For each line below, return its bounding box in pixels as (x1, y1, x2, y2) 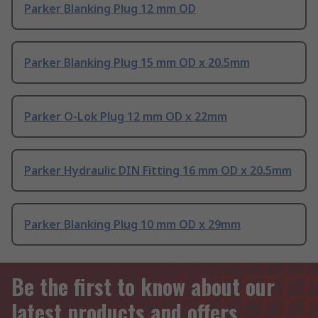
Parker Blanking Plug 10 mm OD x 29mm (24, 216, 241, 233)
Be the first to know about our (11, 270, 275, 303)
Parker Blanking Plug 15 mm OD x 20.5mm (24, 55, 250, 71)
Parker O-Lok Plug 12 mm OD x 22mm (24, 109, 227, 125)
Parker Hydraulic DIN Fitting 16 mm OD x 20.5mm (24, 163, 292, 179)
